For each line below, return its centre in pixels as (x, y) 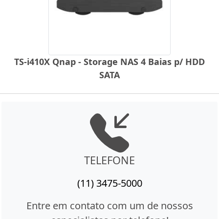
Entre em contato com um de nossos (109, 206)
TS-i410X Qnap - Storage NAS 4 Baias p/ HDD (109, 62)
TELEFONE (109, 160)
